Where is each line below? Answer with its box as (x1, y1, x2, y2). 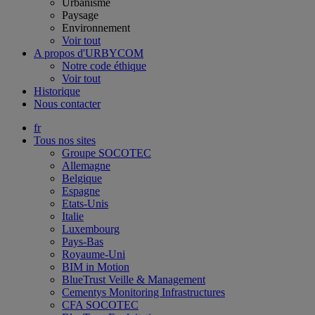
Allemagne (62, 160, 110, 172)
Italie (62, 210, 84, 222)
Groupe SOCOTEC (62, 147, 151, 159)
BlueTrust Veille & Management (62, 274, 205, 285)
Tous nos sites (34, 134, 96, 146)
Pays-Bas (62, 236, 103, 247)
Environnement (62, 22, 130, 34)
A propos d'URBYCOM (34, 47, 143, 59)
